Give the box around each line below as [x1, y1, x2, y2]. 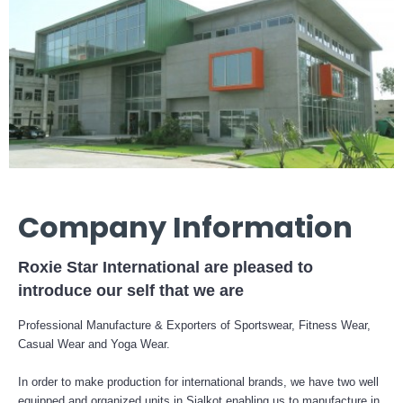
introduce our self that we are [18, 281, 244, 300]
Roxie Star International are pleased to [18, 257, 313, 276]
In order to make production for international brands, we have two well [18, 374, 379, 389]
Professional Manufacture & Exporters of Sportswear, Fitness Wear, [18, 318, 371, 332]
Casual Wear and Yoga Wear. [18, 336, 170, 351]
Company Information [18, 206, 353, 247]
